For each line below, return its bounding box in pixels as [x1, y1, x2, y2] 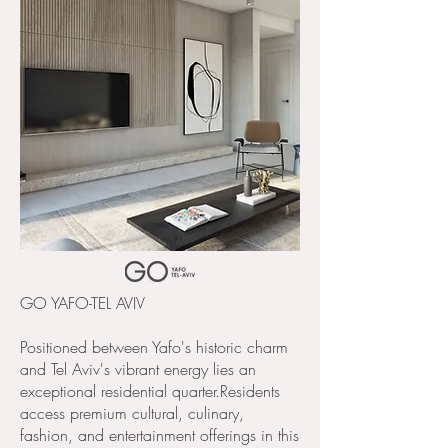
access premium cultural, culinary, [20, 402, 244, 424]
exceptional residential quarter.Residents [20, 380, 280, 402]
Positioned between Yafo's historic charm [20, 336, 288, 358]
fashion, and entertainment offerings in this [20, 424, 299, 446]
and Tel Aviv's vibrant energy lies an [20, 358, 256, 380]
